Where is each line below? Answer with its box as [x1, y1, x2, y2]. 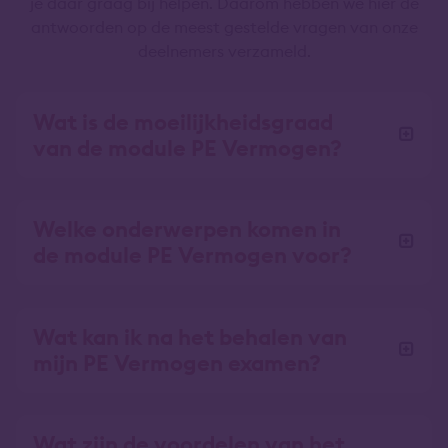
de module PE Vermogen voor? [33, 241, 352, 270]
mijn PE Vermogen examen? [33, 348, 321, 377]
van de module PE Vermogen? [33, 134, 342, 163]
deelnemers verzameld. [137, 41, 311, 62]
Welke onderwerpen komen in [33, 215, 341, 244]
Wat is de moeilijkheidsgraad [33, 108, 333, 137]
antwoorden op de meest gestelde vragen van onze [30, 17, 418, 38]
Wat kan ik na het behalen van [33, 322, 347, 351]
